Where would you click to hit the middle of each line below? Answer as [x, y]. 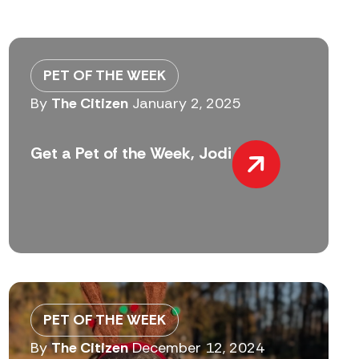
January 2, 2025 [187, 103]
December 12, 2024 [199, 347]
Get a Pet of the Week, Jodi [131, 153]
